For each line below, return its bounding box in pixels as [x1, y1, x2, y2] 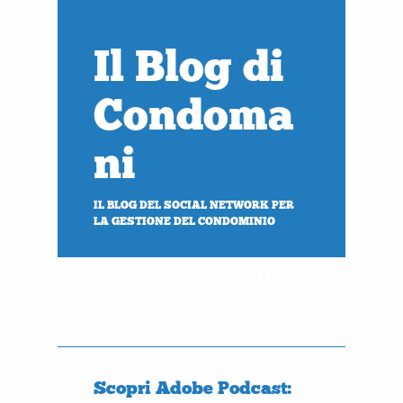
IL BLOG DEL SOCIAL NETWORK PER [94, 199, 294, 211]
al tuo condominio [228, 282, 305, 297]
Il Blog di [94, 40, 284, 93]
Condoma [94, 89, 294, 141]
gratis [85, 282, 108, 297]
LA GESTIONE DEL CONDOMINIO [94, 215, 275, 228]
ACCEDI [228, 264, 282, 282]
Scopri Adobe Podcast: [94, 377, 291, 399]
